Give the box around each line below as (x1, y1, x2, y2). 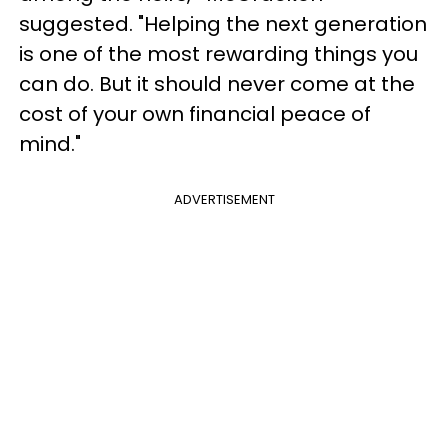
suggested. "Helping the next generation (19, 10, 427, 38)
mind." (19, 130, 86, 158)
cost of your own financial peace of (19, 100, 371, 128)
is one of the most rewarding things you (19, 40, 418, 68)
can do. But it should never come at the (19, 70, 415, 98)
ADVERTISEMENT (173, 190, 275, 209)
